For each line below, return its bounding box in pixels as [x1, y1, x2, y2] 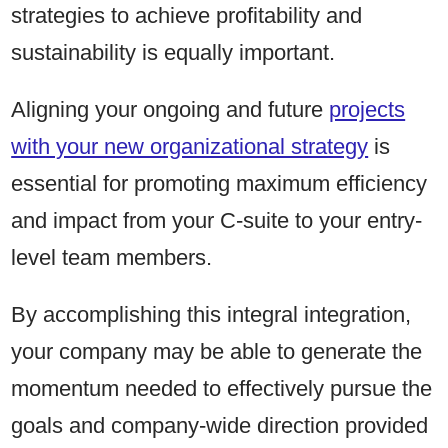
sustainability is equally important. [11, 39, 342, 65]
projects [329, 96, 406, 122]
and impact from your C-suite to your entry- [11, 207, 423, 233]
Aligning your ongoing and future [11, 96, 330, 122]
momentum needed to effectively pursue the [11, 375, 433, 401]
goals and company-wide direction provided [11, 412, 429, 438]
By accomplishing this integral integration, [11, 301, 412, 327]
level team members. [11, 244, 219, 270]
